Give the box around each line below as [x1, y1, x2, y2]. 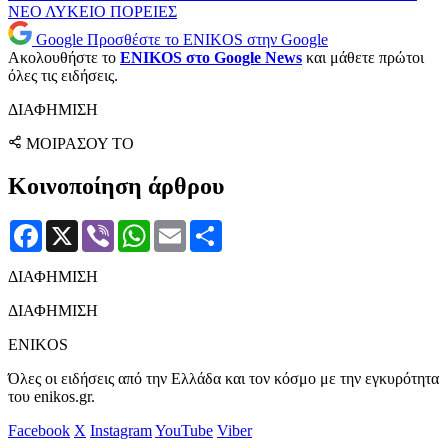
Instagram [90, 421, 152, 439]
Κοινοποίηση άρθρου [8, 172, 224, 199]
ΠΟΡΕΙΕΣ [110, 2, 177, 20]
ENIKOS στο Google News [120, 48, 302, 66]
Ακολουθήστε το [8, 48, 120, 66]
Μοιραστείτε [222, 218, 303, 236]
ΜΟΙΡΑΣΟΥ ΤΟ [26, 134, 134, 152]
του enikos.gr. [8, 387, 95, 405]
